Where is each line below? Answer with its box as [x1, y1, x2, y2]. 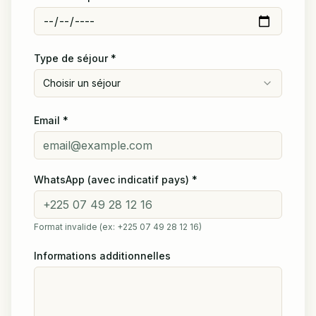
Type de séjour [34, 52, 108, 65]
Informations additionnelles [34, 250, 171, 262]
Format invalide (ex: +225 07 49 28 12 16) [34, 221, 202, 233]
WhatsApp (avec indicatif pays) [34, 174, 189, 186]
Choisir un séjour [43, 77, 121, 90]
